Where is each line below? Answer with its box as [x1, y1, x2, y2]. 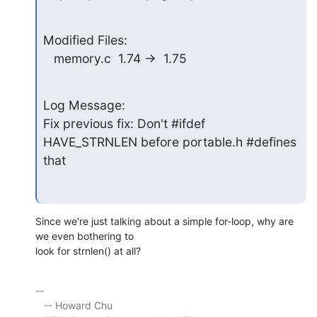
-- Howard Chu [35, 299, 44, 312]
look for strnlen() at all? [35, 245, 141, 258]
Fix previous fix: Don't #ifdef [42, 115, 205, 131]
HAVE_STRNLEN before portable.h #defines [42, 134, 296, 149]
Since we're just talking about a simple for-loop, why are [35, 215, 294, 228]
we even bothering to [35, 230, 137, 243]
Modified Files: [42, 32, 127, 47]
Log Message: [42, 97, 125, 113]
